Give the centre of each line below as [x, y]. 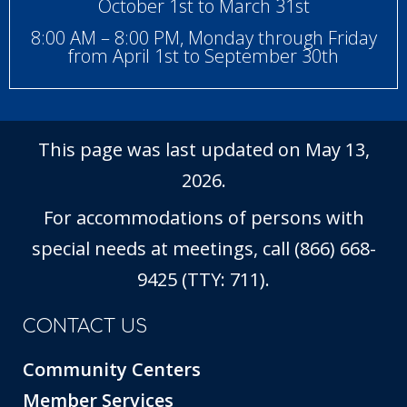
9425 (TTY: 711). [203, 280]
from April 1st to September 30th [203, 56]
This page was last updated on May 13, [203, 150]
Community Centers [112, 370]
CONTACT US [85, 327]
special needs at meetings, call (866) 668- [203, 249]
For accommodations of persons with [203, 218]
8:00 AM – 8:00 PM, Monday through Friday [203, 38]
